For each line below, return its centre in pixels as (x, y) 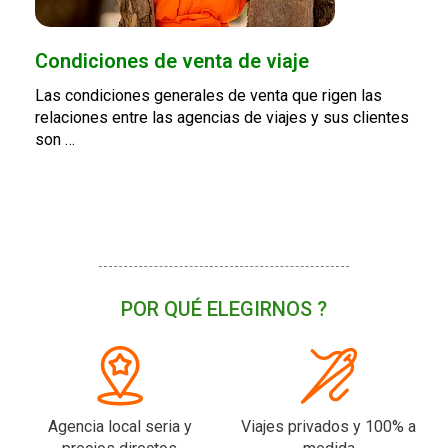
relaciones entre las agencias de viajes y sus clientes (222, 117)
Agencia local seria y (119, 426)
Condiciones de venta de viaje (172, 60)
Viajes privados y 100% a (328, 426)
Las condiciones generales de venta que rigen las (208, 95)
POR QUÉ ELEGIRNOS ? (224, 308)
